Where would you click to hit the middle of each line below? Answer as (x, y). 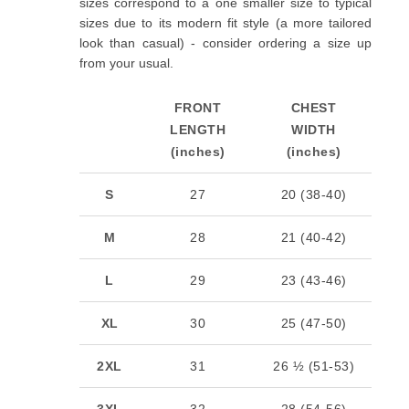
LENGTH (198, 129)
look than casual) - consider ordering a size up (225, 42)
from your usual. (126, 63)
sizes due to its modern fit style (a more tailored (225, 22)
